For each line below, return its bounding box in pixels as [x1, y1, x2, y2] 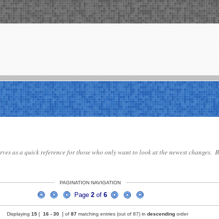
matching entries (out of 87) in [77, 211, 147, 217]
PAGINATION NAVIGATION [60, 180, 121, 185]
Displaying [7, 211, 31, 217]
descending [147, 211, 175, 217]
